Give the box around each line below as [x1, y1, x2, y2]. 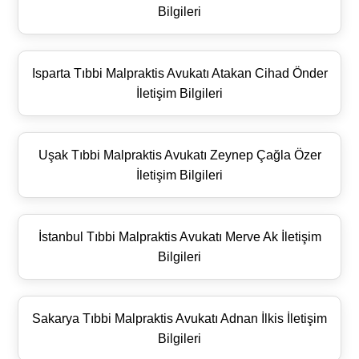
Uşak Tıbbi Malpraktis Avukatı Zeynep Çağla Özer [38, 147, 321, 162]
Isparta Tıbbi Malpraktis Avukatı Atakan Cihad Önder [31, 66, 328, 80]
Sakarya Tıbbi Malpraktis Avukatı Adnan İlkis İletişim [32, 311, 327, 325]
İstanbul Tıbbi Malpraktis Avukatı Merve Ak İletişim [38, 229, 321, 244]
